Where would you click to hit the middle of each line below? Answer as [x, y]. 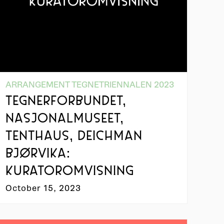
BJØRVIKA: [38, 154]
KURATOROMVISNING [70, 171]
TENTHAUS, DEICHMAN [74, 136]
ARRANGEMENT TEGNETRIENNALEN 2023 [90, 84]
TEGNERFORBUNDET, [66, 101]
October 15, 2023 [43, 188]
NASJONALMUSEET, [65, 119]
